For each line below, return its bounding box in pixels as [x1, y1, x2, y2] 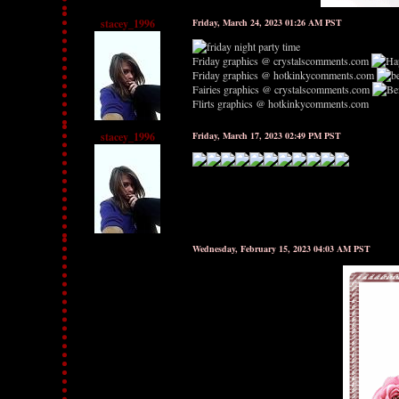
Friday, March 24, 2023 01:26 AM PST [192, 16, 342, 28]
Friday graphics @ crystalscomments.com [192, 53, 369, 68]
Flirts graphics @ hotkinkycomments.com [192, 96, 369, 110]
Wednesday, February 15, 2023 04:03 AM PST [192, 242, 370, 255]
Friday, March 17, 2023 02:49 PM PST [192, 129, 341, 142]
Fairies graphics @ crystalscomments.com [192, 82, 370, 96]
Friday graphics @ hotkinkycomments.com [192, 68, 374, 82]
